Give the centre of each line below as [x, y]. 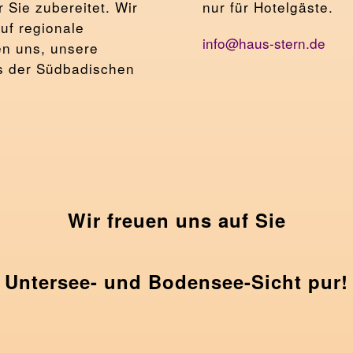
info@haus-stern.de [264, 43]
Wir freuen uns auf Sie [176, 219]
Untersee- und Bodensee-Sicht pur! [176, 281]
